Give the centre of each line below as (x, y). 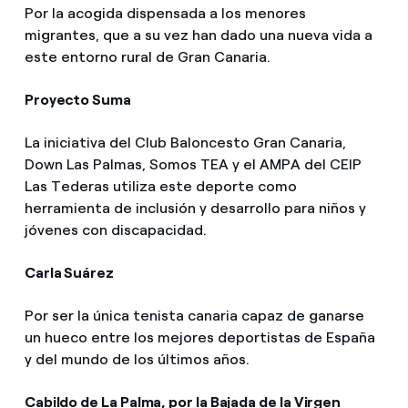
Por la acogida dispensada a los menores (165, 13)
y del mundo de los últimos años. (137, 360)
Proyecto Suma (77, 99)
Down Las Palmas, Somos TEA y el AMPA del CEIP (193, 164)
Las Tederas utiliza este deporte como (160, 186)
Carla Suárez (69, 272)
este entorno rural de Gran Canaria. (147, 56)
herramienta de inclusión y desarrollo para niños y (195, 208)
